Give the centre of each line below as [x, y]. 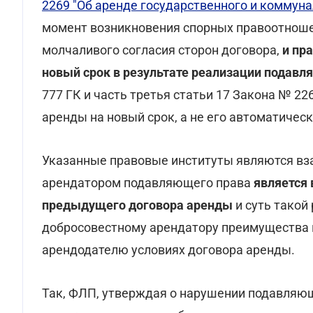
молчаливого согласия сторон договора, [162, 50]
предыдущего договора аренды [137, 205]
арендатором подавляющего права [146, 183]
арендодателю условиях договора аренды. [168, 250]
